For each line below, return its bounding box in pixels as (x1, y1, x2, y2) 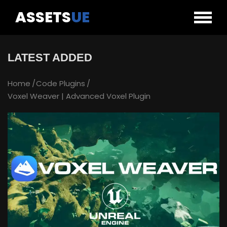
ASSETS (15, 7, 71, 27)
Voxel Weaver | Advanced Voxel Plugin (8, 91, 150, 101)
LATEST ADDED (8, 51, 92, 64)
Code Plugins (36, 78, 85, 89)
